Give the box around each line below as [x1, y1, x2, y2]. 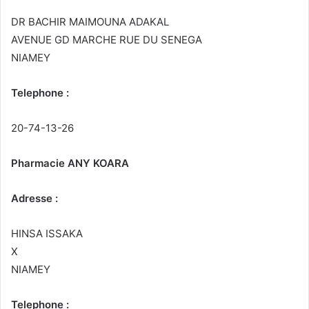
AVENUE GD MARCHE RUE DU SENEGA [11, 33, 202, 47]
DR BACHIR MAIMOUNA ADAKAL [11, 15, 169, 29]
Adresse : [11, 192, 58, 206]
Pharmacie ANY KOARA [11, 157, 129, 170]
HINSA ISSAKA [11, 227, 83, 241]
